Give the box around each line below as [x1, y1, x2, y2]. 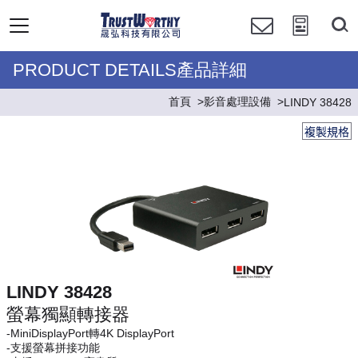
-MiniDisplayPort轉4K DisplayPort [6, 327, 174, 340]
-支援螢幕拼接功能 [6, 341, 100, 354]
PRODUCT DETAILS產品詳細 [13, 60, 247, 80]
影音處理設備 [204, 95, 271, 108]
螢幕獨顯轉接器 [6, 304, 129, 324]
